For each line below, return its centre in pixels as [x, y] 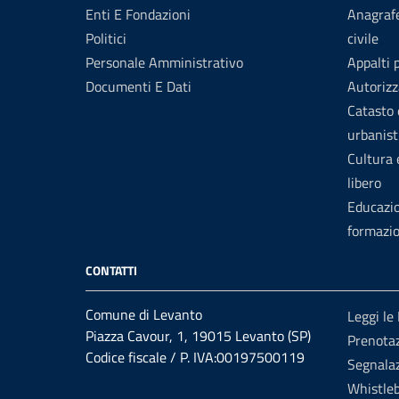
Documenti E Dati [138, 86]
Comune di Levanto [144, 314]
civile [363, 38]
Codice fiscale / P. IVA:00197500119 [195, 357]
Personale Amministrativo [164, 62]
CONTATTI [111, 270]
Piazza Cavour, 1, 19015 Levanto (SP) [198, 336]
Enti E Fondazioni [138, 14]
